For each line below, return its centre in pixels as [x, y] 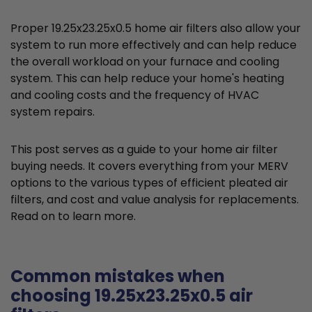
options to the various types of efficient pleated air [149, 183]
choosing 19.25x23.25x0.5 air [132, 296]
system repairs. [53, 112]
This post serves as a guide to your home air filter [144, 150]
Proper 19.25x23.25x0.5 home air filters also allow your [156, 29]
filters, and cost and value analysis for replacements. [155, 200]
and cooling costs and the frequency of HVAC [135, 95]
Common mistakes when [118, 276]
